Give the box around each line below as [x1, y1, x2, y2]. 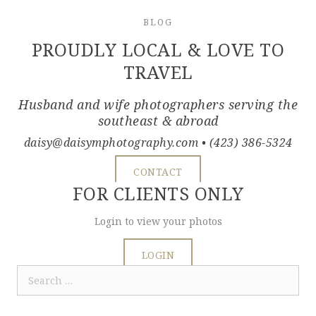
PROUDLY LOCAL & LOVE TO [31, 37, 285, 61]
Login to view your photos [94, 214, 222, 228]
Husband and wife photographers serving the [18, 95, 298, 113]
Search [16, 267, 50, 281]
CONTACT [133, 164, 183, 178]
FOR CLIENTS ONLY [72, 181, 244, 205]
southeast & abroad [97, 111, 219, 129]
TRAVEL [123, 59, 193, 84]
